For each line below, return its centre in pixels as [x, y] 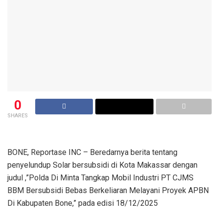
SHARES [18, 115]
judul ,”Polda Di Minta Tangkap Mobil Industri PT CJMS [100, 177]
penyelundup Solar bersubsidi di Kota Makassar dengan [102, 165]
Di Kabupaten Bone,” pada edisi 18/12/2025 [83, 203]
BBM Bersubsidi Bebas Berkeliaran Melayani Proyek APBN [108, 190]
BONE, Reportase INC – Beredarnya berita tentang [92, 152]
